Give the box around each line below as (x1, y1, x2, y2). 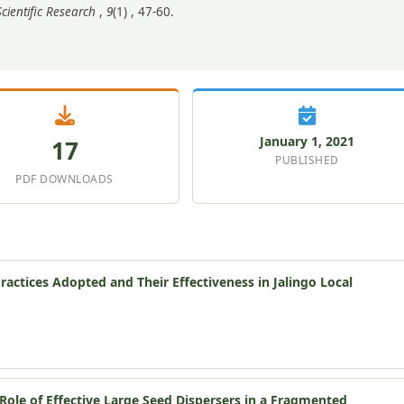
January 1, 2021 (260, 132, 354, 150)
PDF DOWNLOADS (15, 170, 114, 187)
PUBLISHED (275, 151, 339, 168)
